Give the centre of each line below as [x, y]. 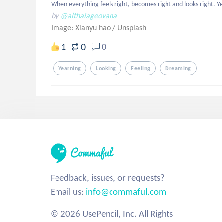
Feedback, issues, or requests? [108, 178]
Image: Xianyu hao [82, 28]
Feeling [141, 68]
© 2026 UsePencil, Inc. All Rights [112, 213]
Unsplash [132, 28]
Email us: [68, 192]
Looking [106, 68]
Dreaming [178, 68]
